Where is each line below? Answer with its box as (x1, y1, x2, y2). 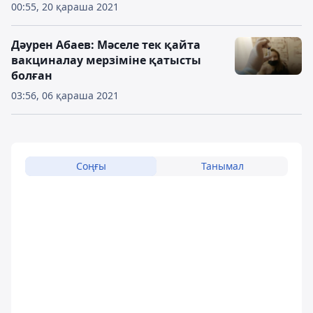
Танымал (201, 159, 244, 173)
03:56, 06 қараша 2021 (11, 89, 119, 102)
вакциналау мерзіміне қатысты (11, 52, 201, 68)
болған (11, 68, 52, 83)
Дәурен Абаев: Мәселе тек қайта (11, 37, 201, 52)
